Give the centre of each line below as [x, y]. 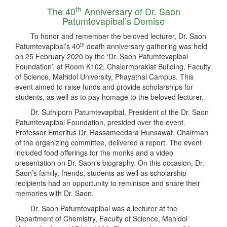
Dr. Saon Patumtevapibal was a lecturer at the [104, 208]
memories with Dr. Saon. [54, 193]
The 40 [61, 11]
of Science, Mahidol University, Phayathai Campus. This [104, 76]
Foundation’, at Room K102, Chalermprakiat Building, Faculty [113, 66]
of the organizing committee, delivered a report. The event [108, 142]
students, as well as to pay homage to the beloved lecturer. [109, 97]
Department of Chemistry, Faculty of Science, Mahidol [101, 218]
